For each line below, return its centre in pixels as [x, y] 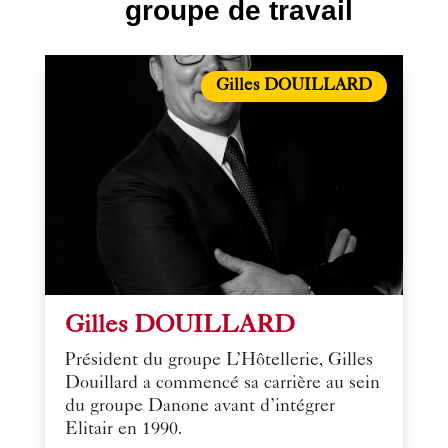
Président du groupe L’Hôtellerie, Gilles [218, 360]
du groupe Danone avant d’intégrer [199, 406]
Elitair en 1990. [123, 429]
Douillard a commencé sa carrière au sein [222, 383]
